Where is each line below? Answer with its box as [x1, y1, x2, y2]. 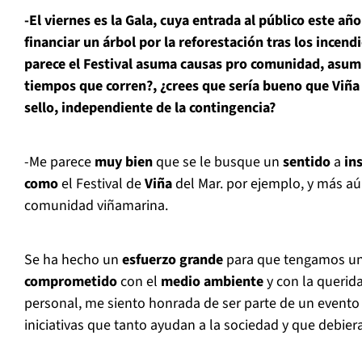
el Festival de [61, 174, 145, 195]
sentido [280, 152, 330, 173]
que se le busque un [153, 152, 280, 173]
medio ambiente [161, 271, 263, 293]
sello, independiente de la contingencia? [24, 98, 276, 119]
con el [117, 271, 161, 293]
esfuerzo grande [119, 250, 223, 271]
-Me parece [24, 152, 95, 173]
